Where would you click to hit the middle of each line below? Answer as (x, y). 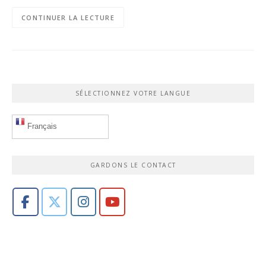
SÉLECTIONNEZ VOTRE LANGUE (133, 94)
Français (41, 126)
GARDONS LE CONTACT (133, 165)
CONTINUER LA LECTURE (68, 17)
